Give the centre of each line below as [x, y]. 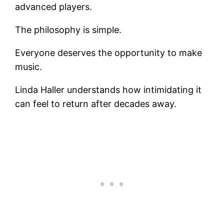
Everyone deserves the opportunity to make [109, 53]
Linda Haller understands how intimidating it [108, 90]
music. [29, 67]
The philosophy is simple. [68, 30]
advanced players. [54, 7]
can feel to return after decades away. [96, 104]
